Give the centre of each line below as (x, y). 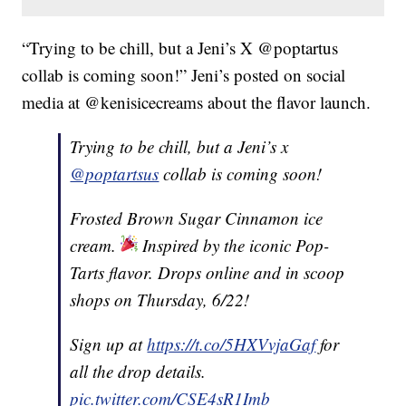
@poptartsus (115, 174)
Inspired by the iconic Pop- (234, 246)
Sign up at (109, 344)
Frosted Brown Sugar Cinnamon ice (197, 218)
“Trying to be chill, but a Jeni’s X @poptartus (180, 48)
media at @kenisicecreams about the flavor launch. (197, 102)
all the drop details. (138, 372)
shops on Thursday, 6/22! (160, 300)
